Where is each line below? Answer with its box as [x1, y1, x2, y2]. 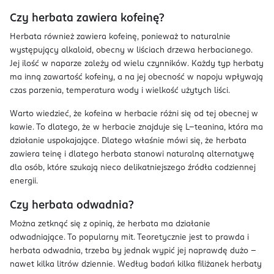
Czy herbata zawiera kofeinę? [10, 13, 164, 24]
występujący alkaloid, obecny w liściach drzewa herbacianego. [10, 46, 253, 54]
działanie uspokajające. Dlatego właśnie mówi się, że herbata [10, 137, 246, 145]
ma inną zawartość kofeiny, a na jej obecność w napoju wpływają [10, 73, 263, 81]
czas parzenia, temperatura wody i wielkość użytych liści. [10, 87, 230, 95]
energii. [10, 177, 38, 185]
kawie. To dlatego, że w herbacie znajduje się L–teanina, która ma [10, 124, 263, 131]
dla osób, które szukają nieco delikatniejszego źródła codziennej [10, 164, 256, 172]
